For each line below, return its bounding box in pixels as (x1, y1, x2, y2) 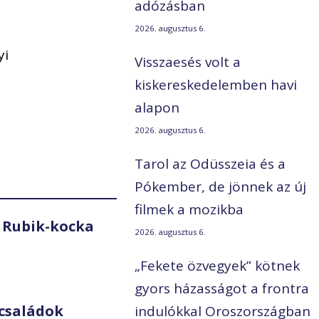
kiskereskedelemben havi (135, 75, 298, 95)
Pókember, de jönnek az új (135, 177, 307, 197)
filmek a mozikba (135, 200, 244, 219)
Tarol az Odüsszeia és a (135, 155, 286, 174)
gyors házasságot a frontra (135, 279, 310, 298)
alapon (135, 98, 180, 117)
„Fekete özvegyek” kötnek (135, 256, 300, 276)
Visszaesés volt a (135, 53, 241, 72)
